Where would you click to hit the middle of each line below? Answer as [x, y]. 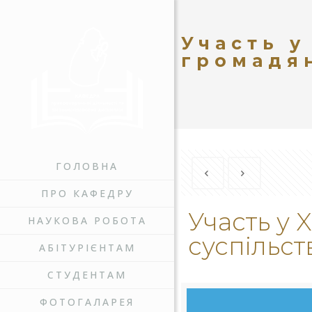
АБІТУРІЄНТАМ [87, 248]
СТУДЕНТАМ [87, 275]
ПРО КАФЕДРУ [87, 193]
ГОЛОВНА [87, 166]
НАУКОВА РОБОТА [87, 220]
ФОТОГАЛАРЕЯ [87, 302]
